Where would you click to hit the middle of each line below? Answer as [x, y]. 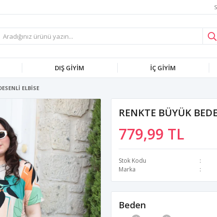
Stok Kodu [132, 161]
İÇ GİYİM [163, 68]
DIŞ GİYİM [70, 68]
